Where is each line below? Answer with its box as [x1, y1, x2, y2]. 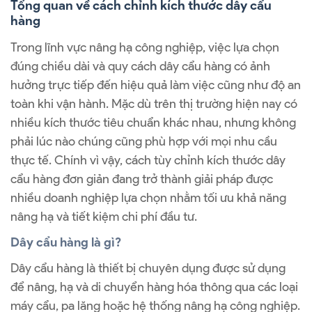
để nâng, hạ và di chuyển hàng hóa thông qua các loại [10, 279, 298, 295]
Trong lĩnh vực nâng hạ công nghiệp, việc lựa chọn [10, 39, 279, 55]
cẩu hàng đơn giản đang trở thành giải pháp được [10, 171, 273, 187]
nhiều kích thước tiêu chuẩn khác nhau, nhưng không [10, 114, 296, 130]
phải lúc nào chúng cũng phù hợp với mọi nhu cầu [10, 133, 277, 149]
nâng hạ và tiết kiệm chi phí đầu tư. [10, 208, 197, 224]
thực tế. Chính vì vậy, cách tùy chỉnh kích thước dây [10, 152, 286, 168]
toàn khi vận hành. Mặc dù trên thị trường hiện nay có [10, 95, 297, 111]
